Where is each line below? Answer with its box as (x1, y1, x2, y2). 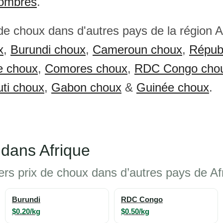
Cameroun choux (93, 43, 182, 56)
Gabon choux (51, 81, 121, 94)
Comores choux (45, 62, 127, 75)
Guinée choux (136, 81, 209, 94)
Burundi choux (10, 43, 86, 56)
